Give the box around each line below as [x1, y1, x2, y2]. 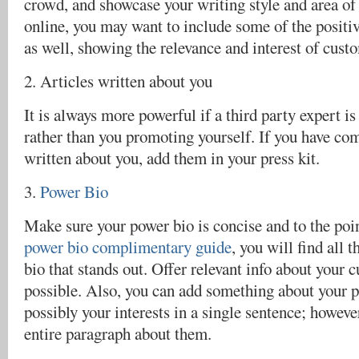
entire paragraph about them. [24, 322, 212, 345]
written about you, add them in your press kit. [24, 147, 320, 169]
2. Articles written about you [24, 70, 212, 92]
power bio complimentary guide [24, 236, 232, 258]
